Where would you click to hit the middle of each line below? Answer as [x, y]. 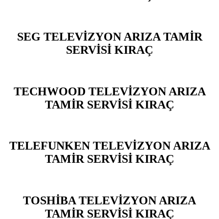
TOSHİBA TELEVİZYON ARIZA [109, 201]
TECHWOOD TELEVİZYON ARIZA [109, 91]
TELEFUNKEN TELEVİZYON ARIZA [109, 146]
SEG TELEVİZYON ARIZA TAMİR [109, 36]
